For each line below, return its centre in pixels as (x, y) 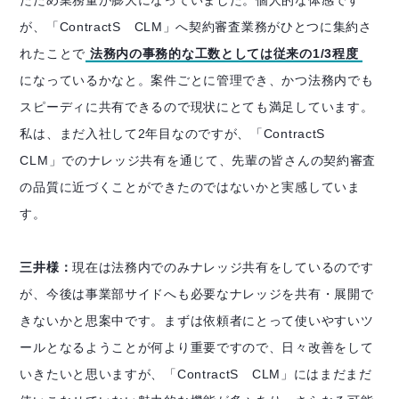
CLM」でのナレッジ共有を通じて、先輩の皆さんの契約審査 (198, 161)
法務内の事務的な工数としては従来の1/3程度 (224, 54)
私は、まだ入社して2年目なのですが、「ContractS (179, 134)
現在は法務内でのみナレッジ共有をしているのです (223, 268)
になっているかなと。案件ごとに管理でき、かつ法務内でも (197, 81)
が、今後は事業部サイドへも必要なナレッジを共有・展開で (197, 294)
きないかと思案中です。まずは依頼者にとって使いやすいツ (197, 321)
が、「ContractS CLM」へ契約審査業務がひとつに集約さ (196, 27)
